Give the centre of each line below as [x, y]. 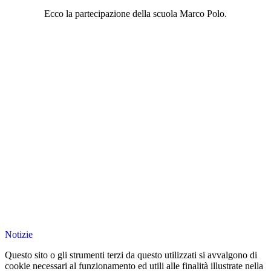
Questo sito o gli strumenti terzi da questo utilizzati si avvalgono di [131, 255]
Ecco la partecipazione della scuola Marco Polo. [135, 14]
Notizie [19, 235]
